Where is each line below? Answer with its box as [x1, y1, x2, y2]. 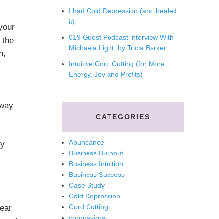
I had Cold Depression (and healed [69, 7, 177, 15]
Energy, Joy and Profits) [69, 70, 143, 78]
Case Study [69, 181, 105, 189]
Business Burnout [69, 149, 123, 157]
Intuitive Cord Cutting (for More [69, 60, 165, 67]
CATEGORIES [95, 113, 150, 121]
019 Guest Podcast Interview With [69, 33, 174, 41]
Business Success [69, 171, 125, 178]
